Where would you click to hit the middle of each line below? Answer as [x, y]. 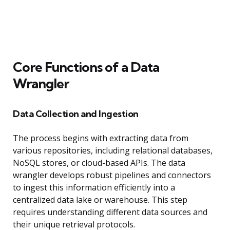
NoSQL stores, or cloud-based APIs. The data [99, 163]
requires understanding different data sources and [110, 212]
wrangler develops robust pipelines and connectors [112, 175]
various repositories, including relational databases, [113, 151]
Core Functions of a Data [86, 67]
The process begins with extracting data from [101, 138]
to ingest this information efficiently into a [94, 188]
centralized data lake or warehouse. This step [100, 200]
